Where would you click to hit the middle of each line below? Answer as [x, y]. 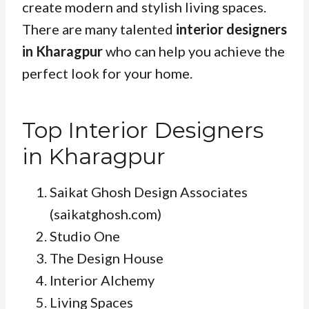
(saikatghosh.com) [106, 213]
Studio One [85, 236]
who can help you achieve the [194, 51]
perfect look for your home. [107, 73]
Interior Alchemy [102, 280]
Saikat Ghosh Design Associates [149, 191]
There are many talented [99, 29]
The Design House [107, 258]
